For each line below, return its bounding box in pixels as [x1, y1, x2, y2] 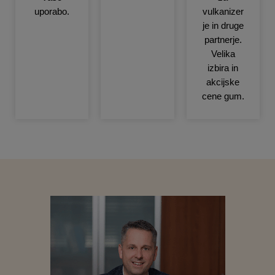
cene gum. [201, 91, 244, 101]
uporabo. [34, 6, 70, 17]
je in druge [202, 20, 244, 31]
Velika [211, 48, 235, 59]
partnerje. [204, 34, 242, 45]
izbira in [207, 63, 239, 73]
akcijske [206, 77, 240, 87]
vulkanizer [202, 6, 244, 17]
